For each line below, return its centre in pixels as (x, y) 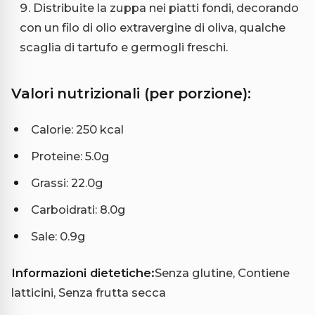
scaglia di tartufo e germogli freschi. (124, 47)
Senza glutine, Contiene (222, 273)
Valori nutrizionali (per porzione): (131, 94)
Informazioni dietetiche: (83, 273)
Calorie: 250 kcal (77, 130)
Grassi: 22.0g (67, 183)
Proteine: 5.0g (70, 156)
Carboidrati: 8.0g (78, 210)
